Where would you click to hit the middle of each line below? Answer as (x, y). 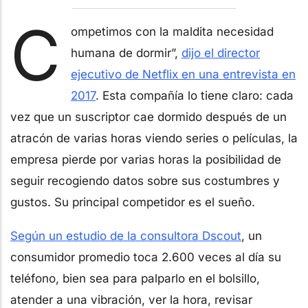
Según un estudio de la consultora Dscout (126, 235)
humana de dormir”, (126, 53)
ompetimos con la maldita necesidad (172, 31)
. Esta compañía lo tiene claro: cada (195, 95)
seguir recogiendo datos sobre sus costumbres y (145, 180)
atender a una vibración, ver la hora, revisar (131, 299)
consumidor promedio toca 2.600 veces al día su (146, 257)
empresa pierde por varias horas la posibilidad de (146, 159)
